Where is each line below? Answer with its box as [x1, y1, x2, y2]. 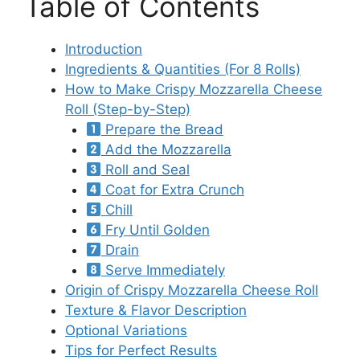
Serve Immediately [100, 262, 225, 279]
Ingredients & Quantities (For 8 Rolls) [65, 61, 301, 78]
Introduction [65, 41, 142, 58]
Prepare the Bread [100, 121, 223, 138]
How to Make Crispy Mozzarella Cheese [65, 81, 322, 98]
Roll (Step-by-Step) [65, 101, 190, 118]
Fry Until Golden [100, 222, 210, 239]
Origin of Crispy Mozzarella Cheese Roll [65, 282, 318, 299]
